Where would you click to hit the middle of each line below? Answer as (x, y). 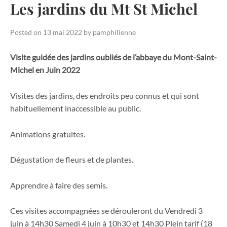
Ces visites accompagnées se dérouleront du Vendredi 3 (106, 211)
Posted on (27, 32)
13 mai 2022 (63, 32)
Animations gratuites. (48, 134)
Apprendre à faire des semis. (59, 185)
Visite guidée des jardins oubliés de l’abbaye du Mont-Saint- (113, 57)
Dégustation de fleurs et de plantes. (72, 160)
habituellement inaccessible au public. (75, 108)
